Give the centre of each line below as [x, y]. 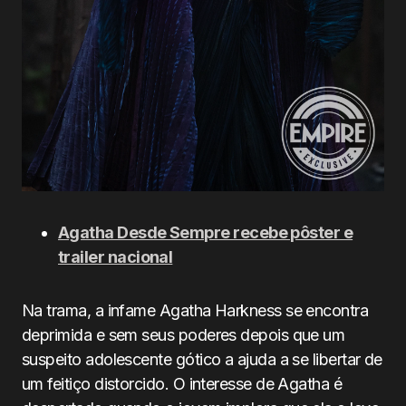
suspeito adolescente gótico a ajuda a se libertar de [202, 359]
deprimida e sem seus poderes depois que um [184, 334]
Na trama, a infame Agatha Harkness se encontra [195, 310]
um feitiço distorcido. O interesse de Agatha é [182, 383]
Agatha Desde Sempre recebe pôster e [206, 232]
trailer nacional [116, 256]
